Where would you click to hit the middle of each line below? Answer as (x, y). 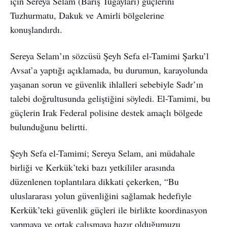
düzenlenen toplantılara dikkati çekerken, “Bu (94, 181)
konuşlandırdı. (36, 29)
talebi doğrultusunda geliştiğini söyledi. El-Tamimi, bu (110, 98)
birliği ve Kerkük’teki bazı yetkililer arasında (92, 167)
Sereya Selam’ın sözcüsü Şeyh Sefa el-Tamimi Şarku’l (109, 55)
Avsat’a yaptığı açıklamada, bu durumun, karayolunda (109, 70)
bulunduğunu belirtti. (49, 126)
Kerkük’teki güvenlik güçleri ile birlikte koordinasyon (109, 210)
